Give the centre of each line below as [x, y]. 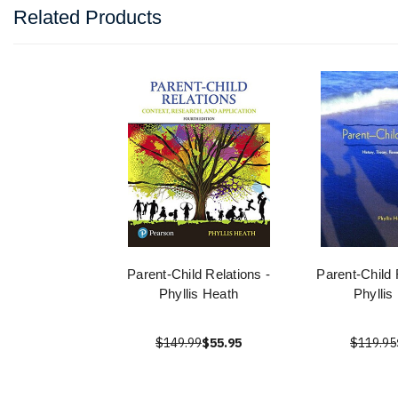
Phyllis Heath [199, 294]
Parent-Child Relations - [199, 275]
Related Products [88, 18]
